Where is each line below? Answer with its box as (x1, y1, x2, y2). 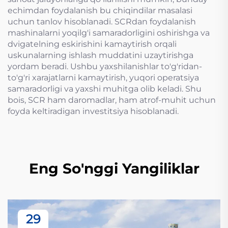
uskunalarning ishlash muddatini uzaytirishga (8, 50, 193, 60)
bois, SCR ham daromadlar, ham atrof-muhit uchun (8, 95, 216, 105)
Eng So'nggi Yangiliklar (28, 160, 199, 177)
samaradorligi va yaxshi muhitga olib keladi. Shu (8, 84, 202, 94)
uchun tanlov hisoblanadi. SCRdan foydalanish (8, 17, 196, 26)
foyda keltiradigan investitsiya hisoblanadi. (8, 106, 179, 116)
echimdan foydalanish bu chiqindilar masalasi (8, 6, 192, 15)
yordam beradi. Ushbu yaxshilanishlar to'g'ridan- (8, 62, 202, 71)
